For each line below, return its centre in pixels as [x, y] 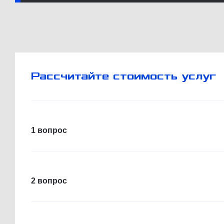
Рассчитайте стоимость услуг [124, 76]
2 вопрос [49, 180]
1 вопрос [49, 130]
